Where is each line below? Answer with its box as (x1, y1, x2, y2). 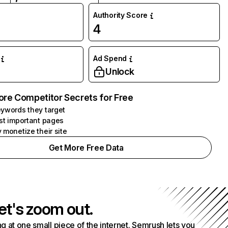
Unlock (105, 66, 135, 77)
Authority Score (93, 11, 148, 19)
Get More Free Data (48, 142, 124, 153)
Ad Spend (93, 54, 127, 63)
